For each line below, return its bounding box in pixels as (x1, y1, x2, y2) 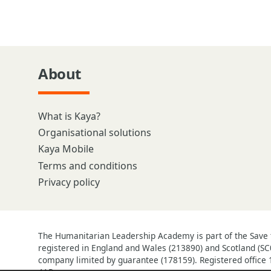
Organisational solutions (38, 126, 151, 140)
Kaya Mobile (38, 142, 94, 156)
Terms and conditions (38, 158, 137, 172)
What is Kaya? (38, 109, 100, 123)
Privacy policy (38, 175, 100, 189)
